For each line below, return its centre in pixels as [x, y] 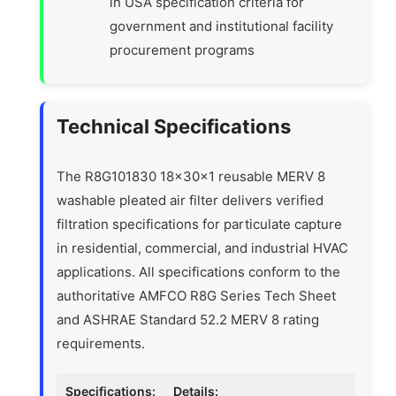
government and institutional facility [222, 27]
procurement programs [183, 50]
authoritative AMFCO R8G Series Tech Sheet [197, 296]
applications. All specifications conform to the [199, 272]
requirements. [101, 344]
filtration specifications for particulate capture [200, 225]
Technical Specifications [174, 127]
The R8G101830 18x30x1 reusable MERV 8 [191, 177]
